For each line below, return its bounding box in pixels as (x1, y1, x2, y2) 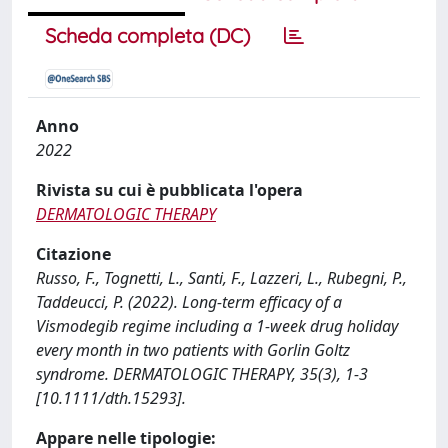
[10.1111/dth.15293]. (36, 387, 186, 409)
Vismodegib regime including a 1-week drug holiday (36, 315, 398, 337)
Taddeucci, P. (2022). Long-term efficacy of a (36, 291, 342, 313)
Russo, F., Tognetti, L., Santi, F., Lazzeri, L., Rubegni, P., (36, 267, 407, 289)
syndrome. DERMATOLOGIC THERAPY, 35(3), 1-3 (36, 363, 368, 385)
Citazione (36, 243, 111, 265)
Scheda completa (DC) (45, 23, 250, 48)
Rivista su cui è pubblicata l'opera (36, 179, 303, 201)
